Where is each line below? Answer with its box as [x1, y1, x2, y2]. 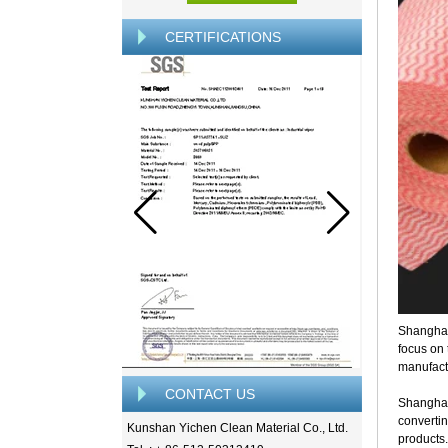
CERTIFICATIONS [165, 29, 281, 45]
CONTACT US [165, 386, 255, 402]
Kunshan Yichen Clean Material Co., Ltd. [127, 421, 348, 435]
